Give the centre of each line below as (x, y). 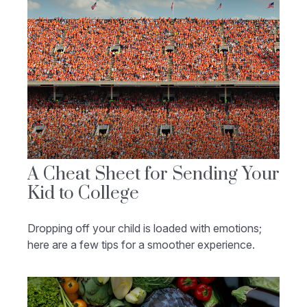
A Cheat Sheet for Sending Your (153, 175)
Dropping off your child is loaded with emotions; (145, 229)
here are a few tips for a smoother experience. (141, 245)
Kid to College (83, 194)
